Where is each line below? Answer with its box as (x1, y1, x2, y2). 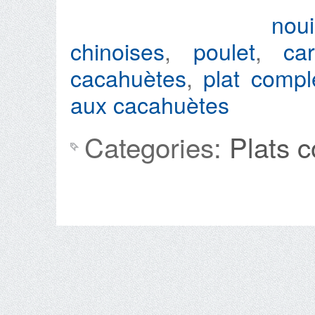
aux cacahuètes (70, 88, 229, 120)
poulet (193, 34, 255, 67)
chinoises (70, 34, 165, 67)
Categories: (84, 127, 229, 166)
